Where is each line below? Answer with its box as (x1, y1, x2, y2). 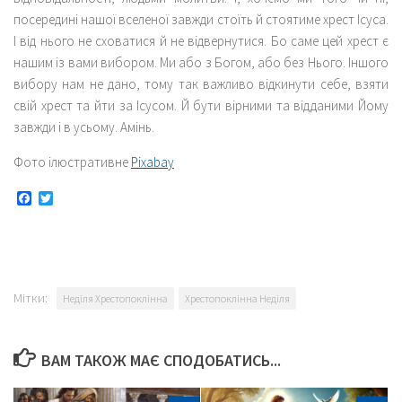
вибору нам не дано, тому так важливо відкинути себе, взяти (13, 74, 389, 92)
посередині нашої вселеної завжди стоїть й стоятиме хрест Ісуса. (13, 10, 389, 28)
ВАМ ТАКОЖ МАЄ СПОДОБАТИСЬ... (40, 349, 281, 371)
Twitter (53, 189, 94, 208)
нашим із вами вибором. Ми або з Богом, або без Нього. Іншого (13, 53, 389, 71)
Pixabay (131, 153, 174, 170)
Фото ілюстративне (13, 153, 131, 170)
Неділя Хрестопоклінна (63, 291, 168, 305)
